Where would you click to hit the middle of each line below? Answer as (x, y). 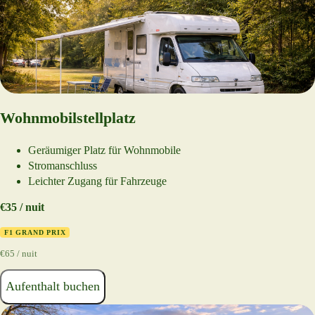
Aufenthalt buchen (53, 287)
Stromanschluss (63, 165)
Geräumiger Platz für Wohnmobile (104, 150)
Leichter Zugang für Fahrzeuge (97, 181)
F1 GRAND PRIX (35, 232)
